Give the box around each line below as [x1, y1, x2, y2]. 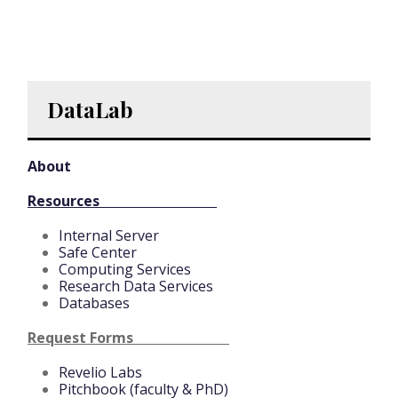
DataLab [47, 95, 133, 124]
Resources [28, 191, 217, 211]
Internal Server [59, 226, 159, 246]
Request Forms [28, 328, 229, 348]
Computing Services [59, 259, 191, 280]
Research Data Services [59, 276, 213, 297]
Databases [59, 293, 130, 314]
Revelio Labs [59, 362, 142, 383]
